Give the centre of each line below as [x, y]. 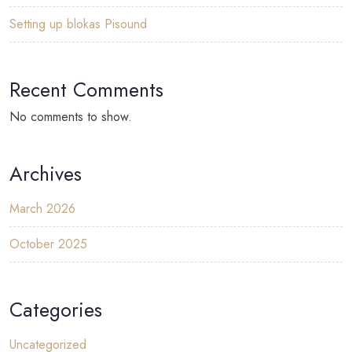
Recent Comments [86, 89]
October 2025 [48, 244]
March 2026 [42, 208]
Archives [46, 173]
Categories [56, 309]
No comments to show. [71, 116]
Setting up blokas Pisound [78, 24]
